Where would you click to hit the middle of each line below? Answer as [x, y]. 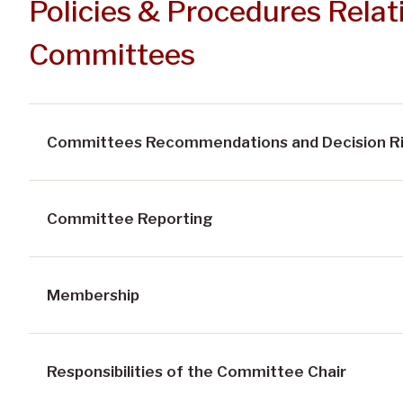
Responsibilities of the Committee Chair [196, 371]
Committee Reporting [130, 218]
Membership [93, 295]
